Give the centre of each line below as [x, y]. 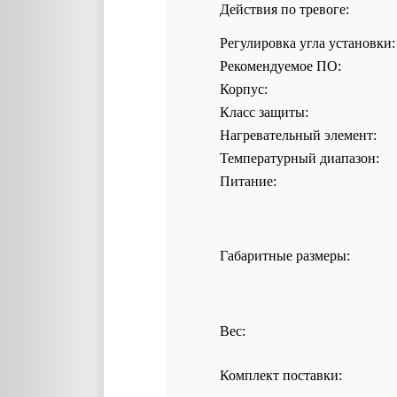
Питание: [248, 181]
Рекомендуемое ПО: [280, 66]
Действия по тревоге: [284, 9]
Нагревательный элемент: [298, 135]
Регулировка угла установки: [307, 43]
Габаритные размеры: [285, 256]
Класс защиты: [264, 112]
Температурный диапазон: [300, 158]
